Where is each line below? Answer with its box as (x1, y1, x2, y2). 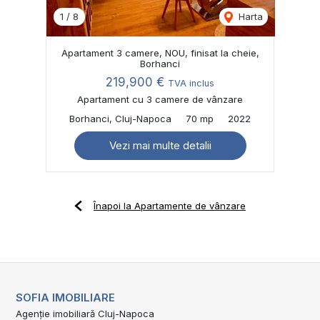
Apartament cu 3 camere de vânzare (77, 93, 243, 105)
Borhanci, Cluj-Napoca (69, 112, 171, 124)
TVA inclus (168, 77, 214, 89)
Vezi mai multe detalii (109, 138, 211, 152)
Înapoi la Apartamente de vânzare (94, 199, 246, 211)
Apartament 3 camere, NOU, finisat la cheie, (61, 46, 259, 59)
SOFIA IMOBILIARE (16, 290, 115, 304)
